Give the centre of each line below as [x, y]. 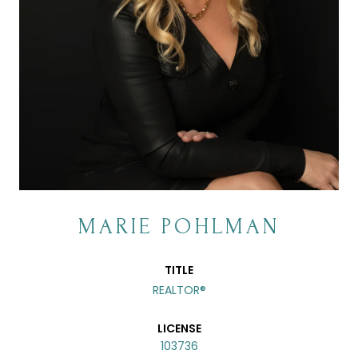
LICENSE [179, 328]
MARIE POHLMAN [179, 226]
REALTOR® [179, 290]
